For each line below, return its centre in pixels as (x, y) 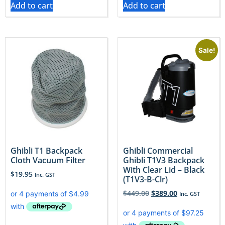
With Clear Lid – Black (164, 170)
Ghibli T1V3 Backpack (164, 160)
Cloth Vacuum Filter (48, 160)
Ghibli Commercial (158, 150)
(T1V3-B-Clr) (145, 179)
